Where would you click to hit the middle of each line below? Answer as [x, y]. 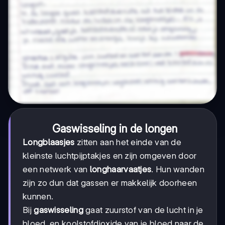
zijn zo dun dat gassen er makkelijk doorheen [110, 183]
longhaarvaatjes [121, 169]
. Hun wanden [178, 169]
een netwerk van [56, 169]
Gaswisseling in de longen [115, 128]
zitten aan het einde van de [128, 142]
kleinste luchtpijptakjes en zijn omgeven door [110, 155]
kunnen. [38, 196]
